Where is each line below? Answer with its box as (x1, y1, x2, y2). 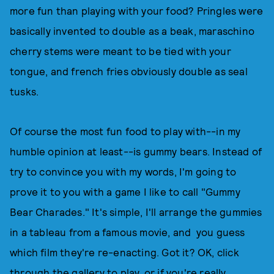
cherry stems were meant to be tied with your (10, 45, 231, 57)
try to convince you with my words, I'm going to (10, 165, 237, 177)
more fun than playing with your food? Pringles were (10, 4, 264, 17)
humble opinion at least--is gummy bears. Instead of (10, 145, 262, 157)
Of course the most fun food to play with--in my (10, 125, 241, 137)
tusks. (10, 85, 39, 97)
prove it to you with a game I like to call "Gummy (10, 185, 240, 198)
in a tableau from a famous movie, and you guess (10, 226, 245, 238)
